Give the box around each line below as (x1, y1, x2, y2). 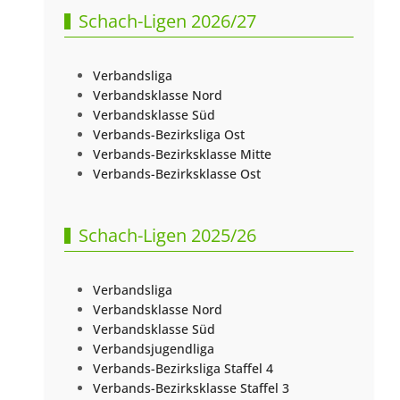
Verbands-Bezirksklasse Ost (93, 165, 262, 183)
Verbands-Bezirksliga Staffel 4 (93, 360, 274, 378)
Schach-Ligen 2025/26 (79, 223, 257, 248)
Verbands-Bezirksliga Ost (93, 126, 246, 144)
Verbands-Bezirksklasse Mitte (93, 146, 272, 163)
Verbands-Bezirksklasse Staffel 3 (93, 379, 290, 397)
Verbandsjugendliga (93, 340, 215, 358)
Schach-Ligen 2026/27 (79, 9, 257, 34)
